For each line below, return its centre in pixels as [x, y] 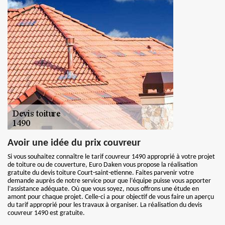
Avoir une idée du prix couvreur [74, 143]
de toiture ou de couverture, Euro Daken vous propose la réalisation [102, 165]
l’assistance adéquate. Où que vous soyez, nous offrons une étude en [103, 189]
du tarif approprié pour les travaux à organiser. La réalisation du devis [105, 205]
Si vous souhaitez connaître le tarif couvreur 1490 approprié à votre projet [111, 157]
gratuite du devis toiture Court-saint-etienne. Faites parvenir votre [101, 173]
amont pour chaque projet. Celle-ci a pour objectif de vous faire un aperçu [111, 197]
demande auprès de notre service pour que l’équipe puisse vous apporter [109, 181]
